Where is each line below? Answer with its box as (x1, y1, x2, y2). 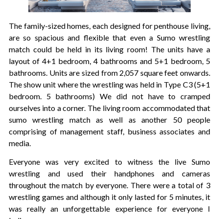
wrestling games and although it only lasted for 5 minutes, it (8, 192, 211, 201)
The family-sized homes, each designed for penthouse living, (8, 21, 211, 30)
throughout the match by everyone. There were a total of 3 (8, 180, 211, 190)
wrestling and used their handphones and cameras (8, 168, 211, 178)
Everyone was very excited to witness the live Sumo (8, 156, 211, 166)
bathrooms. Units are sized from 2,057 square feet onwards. (8, 67, 211, 77)
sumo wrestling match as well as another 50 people (8, 114, 211, 124)
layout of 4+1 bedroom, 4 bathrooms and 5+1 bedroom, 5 (8, 56, 211, 66)
